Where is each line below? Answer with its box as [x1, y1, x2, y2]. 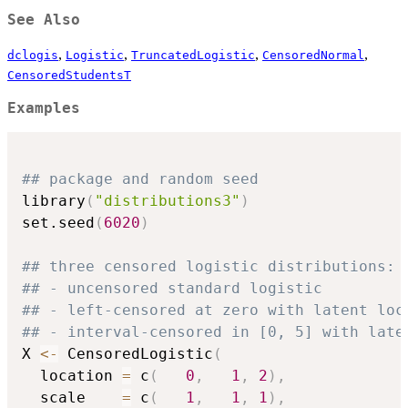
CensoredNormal [262, 47, 364, 62]
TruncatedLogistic [131, 47, 255, 62]
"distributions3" [95, 192, 240, 210]
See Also [7, 11, 80, 28]
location [22, 367, 122, 385]
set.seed [22, 214, 95, 232]
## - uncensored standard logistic [22, 280, 322, 298]
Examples [7, 99, 80, 117]
